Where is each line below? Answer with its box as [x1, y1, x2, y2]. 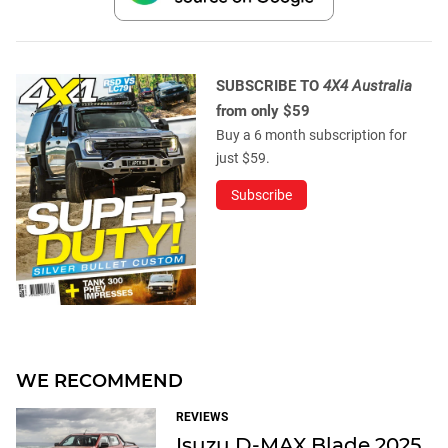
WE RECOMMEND [16, 369, 183, 392]
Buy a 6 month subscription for [216, 126, 407, 143]
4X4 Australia [323, 76, 412, 95]
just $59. [216, 149, 270, 166]
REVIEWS [176, 409, 228, 424]
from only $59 [216, 101, 310, 120]
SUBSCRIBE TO [216, 76, 323, 95]
